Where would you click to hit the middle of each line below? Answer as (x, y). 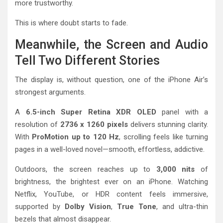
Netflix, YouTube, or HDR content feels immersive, (111, 194)
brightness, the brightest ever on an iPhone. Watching (111, 181)
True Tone (137, 206)
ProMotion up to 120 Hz (76, 137)
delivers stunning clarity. (168, 124)
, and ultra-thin (182, 206)
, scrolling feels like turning (164, 137)
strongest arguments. (50, 92)
